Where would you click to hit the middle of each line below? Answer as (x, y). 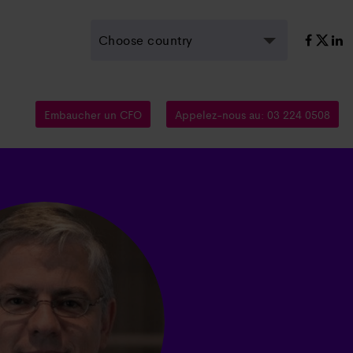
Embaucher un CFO (93, 114)
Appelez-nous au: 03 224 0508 (253, 114)
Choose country (145, 40)
